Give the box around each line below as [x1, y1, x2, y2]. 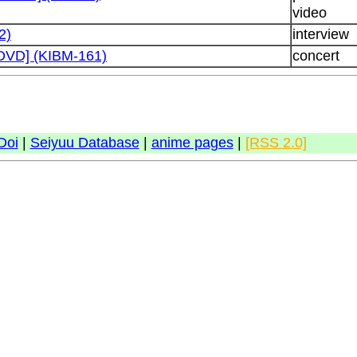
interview [292, 25, 349, 42]
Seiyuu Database [29, 135, 139, 151]
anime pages [151, 135, 233, 151]
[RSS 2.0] [245, 135, 307, 151]
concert [292, 47, 339, 64]
